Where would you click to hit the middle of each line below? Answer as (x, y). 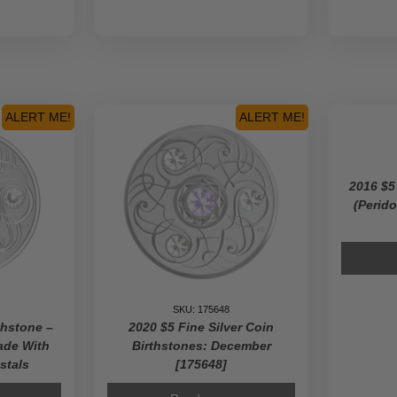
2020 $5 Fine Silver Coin (201, 327)
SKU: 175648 (201, 309)
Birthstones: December (201, 346)
